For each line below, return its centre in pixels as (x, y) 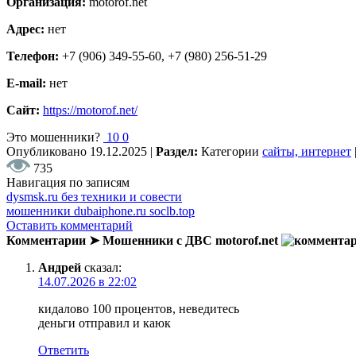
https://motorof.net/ (90, 110)
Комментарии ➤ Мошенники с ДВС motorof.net (144, 240)
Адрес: (27, 29)
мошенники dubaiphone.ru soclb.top (101, 211)
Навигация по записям (68, 182)
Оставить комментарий (70, 225)
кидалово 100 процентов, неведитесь (139, 308)
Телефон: (34, 56)
